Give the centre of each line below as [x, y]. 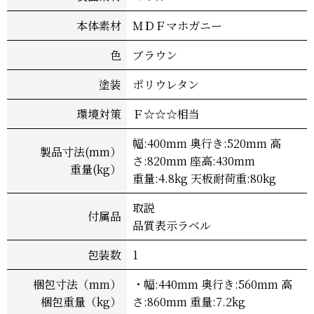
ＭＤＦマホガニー [177, 25]
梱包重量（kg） [81, 301]
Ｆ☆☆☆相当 [166, 114]
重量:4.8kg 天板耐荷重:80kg [206, 178]
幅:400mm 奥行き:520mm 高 [207, 143]
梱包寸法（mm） [77, 284]
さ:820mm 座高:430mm [195, 161]
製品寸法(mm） [81, 151]
